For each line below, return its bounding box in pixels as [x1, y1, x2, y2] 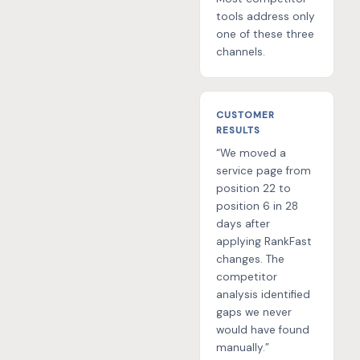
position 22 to [216, 182, 291, 196]
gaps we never [216, 305, 292, 320]
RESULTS [216, 124, 260, 137]
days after [216, 217, 270, 231]
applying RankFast [216, 235, 312, 249]
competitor [216, 270, 277, 284]
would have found [216, 323, 309, 337]
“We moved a [216, 146, 286, 161]
